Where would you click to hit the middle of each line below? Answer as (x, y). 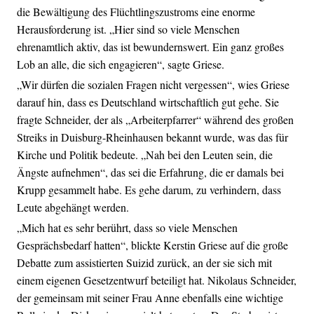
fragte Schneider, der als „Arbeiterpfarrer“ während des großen (155, 120)
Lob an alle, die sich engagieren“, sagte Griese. (121, 64)
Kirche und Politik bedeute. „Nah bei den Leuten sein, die (145, 155)
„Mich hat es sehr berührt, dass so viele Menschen (127, 228)
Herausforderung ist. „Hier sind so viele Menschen (128, 29)
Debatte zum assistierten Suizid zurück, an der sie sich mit (144, 263)
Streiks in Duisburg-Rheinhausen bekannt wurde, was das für (152, 137)
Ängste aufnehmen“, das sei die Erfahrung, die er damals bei (150, 172)
